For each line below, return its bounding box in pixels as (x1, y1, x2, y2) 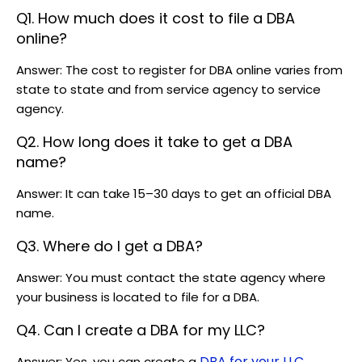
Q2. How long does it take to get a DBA (16, 132, 293, 153)
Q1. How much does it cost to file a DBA (16, 8, 295, 29)
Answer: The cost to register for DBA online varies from (16, 61, 343, 79)
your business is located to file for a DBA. (16, 288, 259, 306)
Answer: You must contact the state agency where (16, 269, 326, 287)
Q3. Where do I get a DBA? (16, 236, 203, 257)
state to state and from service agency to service (16, 81, 321, 99)
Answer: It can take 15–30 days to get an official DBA (16, 185, 331, 203)
